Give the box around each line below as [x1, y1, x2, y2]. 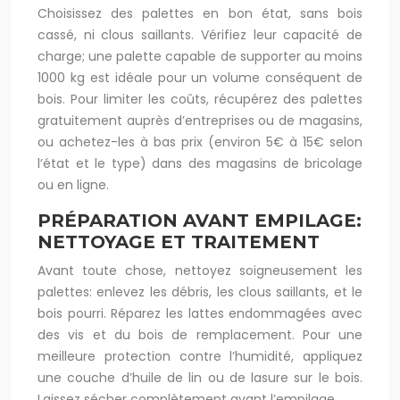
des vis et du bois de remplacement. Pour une [37, 326, 362, 344]
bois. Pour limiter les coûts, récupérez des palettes [37, 90, 362, 108]
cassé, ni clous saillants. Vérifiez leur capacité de [37, 26, 362, 44]
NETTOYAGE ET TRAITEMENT [37, 231, 320, 253]
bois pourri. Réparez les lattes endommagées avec [37, 304, 362, 322]
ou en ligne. [37, 176, 109, 194]
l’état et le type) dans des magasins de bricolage [37, 154, 362, 172]
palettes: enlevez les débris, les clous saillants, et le [37, 283, 362, 301]
